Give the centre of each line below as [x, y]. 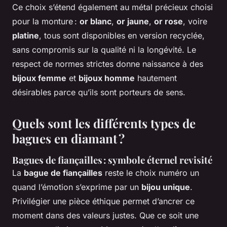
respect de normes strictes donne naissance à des [108, 64]
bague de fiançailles [63, 173]
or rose [168, 21]
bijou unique [166, 187]
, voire [195, 21]
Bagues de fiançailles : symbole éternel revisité [112, 160]
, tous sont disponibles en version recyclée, [122, 35]
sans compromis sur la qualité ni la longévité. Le [104, 49]
